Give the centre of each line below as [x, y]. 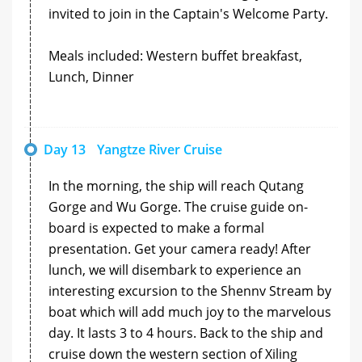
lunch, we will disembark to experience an [175, 269]
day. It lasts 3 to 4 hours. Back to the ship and [186, 333]
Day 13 [65, 149]
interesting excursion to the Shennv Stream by [190, 290]
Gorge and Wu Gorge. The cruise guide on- [178, 206]
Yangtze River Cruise [160, 149]
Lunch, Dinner [91, 76]
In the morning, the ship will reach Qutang [176, 185]
